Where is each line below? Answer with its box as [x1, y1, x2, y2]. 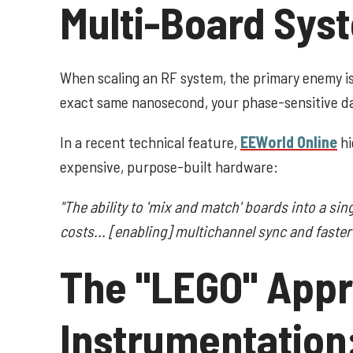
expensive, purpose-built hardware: [60, 157, 278, 176]
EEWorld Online [240, 132, 337, 152]
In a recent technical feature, [60, 132, 240, 152]
